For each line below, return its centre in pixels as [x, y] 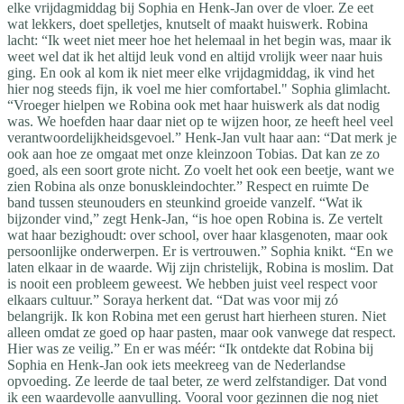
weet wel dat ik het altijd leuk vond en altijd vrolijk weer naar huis [195, 56]
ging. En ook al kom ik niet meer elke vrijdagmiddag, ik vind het [191, 72]
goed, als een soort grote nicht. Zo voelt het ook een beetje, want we [201, 170]
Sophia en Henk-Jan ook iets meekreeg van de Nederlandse [176, 364]
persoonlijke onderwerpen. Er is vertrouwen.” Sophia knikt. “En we [200, 251]
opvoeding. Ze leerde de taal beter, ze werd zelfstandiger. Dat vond [197, 381]
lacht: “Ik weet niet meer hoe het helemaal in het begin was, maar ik [199, 40]
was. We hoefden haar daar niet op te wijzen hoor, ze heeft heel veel [200, 121]
